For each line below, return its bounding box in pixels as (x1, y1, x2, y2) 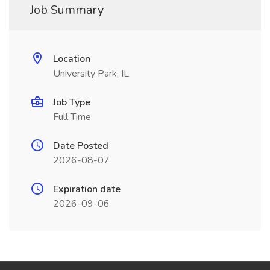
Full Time (53, 110, 91, 124)
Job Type (53, 96, 90, 109)
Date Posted (53, 139, 108, 152)
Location (53, 52, 90, 66)
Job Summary (30, 2, 104, 18)
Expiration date (53, 183, 121, 196)
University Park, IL (53, 67, 129, 80)
